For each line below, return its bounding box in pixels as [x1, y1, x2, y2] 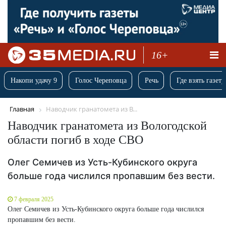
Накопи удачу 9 [11, 77, 57, 85]
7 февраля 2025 [14, 195, 53, 203]
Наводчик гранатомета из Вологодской [8, 119, 207, 132]
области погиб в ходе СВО [8, 133, 143, 146]
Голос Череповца [75, 77, 127, 85]
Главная [10, 104, 34, 114]
